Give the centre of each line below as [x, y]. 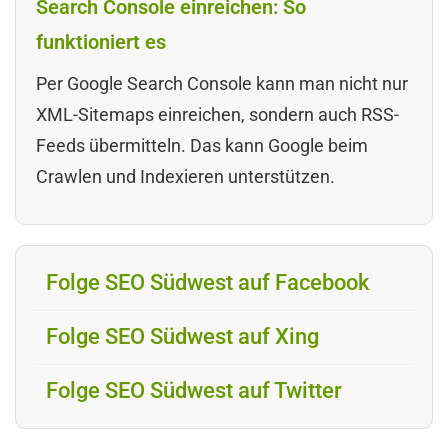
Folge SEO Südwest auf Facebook [207, 283]
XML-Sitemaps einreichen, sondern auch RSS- [217, 115]
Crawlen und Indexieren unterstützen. [185, 177]
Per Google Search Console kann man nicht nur [222, 84]
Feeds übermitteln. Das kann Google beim [202, 146]
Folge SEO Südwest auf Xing [182, 337]
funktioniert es [101, 42]
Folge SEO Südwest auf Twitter [194, 391]
